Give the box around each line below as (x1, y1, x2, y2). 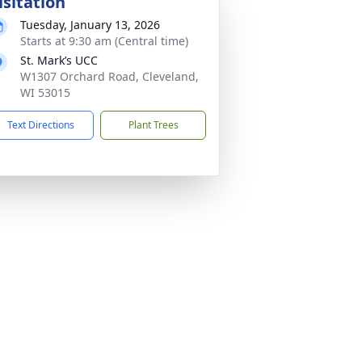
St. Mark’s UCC (20, 53, 98, 68)
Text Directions (7, 118, 74, 132)
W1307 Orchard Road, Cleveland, (20, 69, 199, 84)
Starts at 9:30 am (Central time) (20, 33, 188, 48)
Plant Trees (128, 118, 179, 132)
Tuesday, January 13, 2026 (20, 17, 160, 32)
